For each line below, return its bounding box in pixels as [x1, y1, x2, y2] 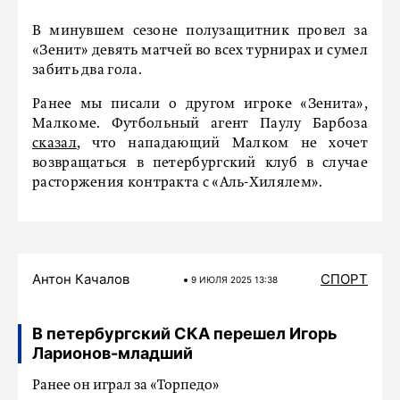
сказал [32, 137, 77, 151]
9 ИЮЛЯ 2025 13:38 [190, 274, 278, 285]
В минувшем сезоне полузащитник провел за [32, 24, 368, 38]
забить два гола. [32, 63, 142, 78]
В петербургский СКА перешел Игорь [32, 324, 337, 343]
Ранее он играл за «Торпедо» [32, 379, 220, 393]
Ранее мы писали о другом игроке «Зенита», [32, 97, 368, 112]
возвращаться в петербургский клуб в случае [32, 156, 368, 171]
